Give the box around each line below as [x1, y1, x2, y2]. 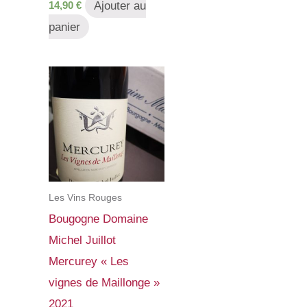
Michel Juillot [49, 234, 116, 247]
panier [49, 20, 80, 34]
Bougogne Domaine [49, 212, 148, 226]
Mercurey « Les [49, 255, 129, 269]
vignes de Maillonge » [49, 276, 160, 290]
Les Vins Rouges [49, 192, 122, 203]
